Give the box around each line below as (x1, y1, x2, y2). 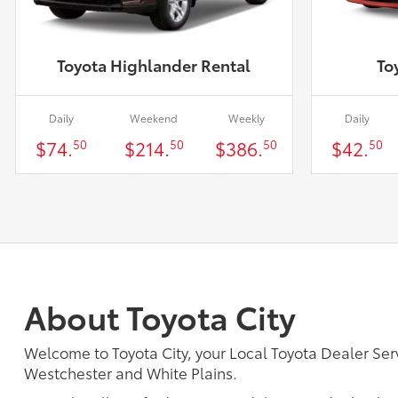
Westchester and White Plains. (24, 362, 237, 384)
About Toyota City (24, 293, 296, 339)
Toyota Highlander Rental (57, 53, 251, 77)
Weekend (130, 110, 179, 126)
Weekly (227, 110, 265, 126)
